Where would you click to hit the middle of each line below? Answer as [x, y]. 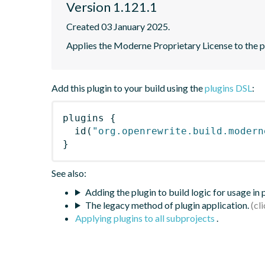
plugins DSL [228, 88]
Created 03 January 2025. [118, 26]
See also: [69, 173]
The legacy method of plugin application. [167, 205]
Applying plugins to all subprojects [146, 218]
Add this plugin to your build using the [128, 88]
